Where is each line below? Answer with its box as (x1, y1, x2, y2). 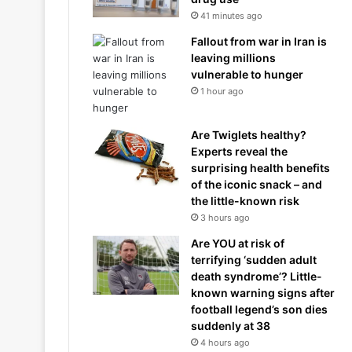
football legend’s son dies (191, 302, 328, 316)
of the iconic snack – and (191, 178, 322, 191)
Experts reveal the (191, 145, 288, 158)
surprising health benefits (191, 161, 330, 174)
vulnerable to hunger (191, 68, 303, 81)
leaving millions (191, 51, 276, 64)
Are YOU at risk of (191, 236, 284, 250)
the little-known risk (191, 194, 299, 207)
